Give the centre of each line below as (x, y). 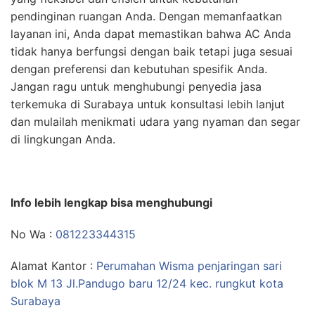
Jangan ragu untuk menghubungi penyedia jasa (136, 87)
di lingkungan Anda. (63, 140)
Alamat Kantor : (53, 266)
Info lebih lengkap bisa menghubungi (111, 203)
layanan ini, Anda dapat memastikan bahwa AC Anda (151, 34)
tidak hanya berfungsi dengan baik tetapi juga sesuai (152, 52)
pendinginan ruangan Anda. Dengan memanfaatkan (146, 17)
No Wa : (33, 234)
